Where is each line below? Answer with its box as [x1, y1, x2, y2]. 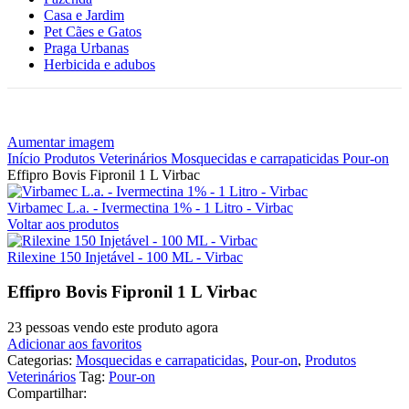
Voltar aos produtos [7, 215, 119, 232]
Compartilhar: [7, 384, 87, 401]
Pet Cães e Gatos [44, 23, 142, 39]
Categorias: [7, 351, 72, 368]
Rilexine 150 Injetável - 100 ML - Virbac [7, 248, 243, 265]
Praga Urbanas [44, 39, 129, 56]
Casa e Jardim [44, 6, 124, 23]
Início [7, 150, 44, 166]
